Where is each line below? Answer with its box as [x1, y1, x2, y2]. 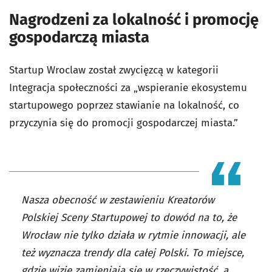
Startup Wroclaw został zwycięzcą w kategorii [9, 64, 219, 77]
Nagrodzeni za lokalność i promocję [9, 10, 259, 30]
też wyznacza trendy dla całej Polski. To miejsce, [21, 246, 244, 260]
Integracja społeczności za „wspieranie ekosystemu [9, 81, 247, 95]
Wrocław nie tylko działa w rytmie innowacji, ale [21, 229, 245, 242]
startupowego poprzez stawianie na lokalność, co [9, 99, 239, 112]
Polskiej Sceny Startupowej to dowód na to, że [21, 211, 237, 225]
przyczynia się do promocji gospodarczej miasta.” [9, 117, 238, 130]
